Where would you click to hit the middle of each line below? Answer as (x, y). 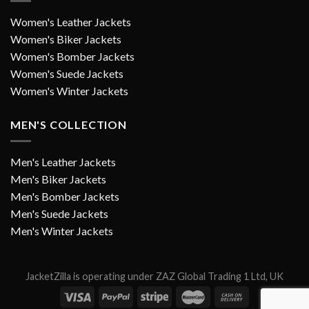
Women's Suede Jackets (67, 73)
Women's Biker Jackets (66, 39)
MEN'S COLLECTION (69, 124)
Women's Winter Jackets (69, 90)
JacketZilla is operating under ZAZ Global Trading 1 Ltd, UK (154, 276)
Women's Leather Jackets (71, 21)
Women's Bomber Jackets (72, 56)
